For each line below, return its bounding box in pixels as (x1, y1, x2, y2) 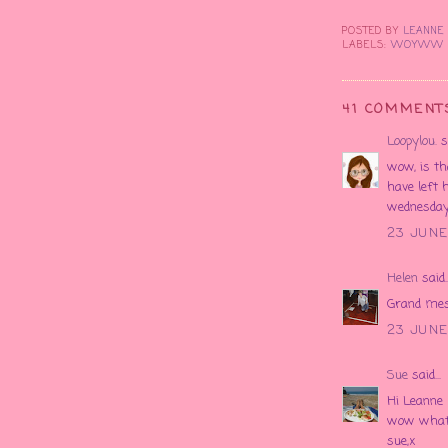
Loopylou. (387, 131, 437, 151)
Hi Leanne (387, 392, 443, 412)
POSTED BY (342, 23, 404, 39)
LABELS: (342, 37, 392, 53)
